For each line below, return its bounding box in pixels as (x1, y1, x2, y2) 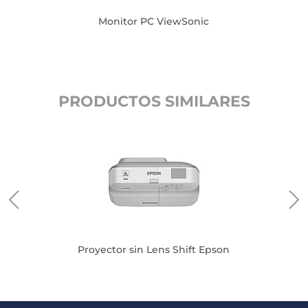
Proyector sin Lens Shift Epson (78, 243, 230, 256)
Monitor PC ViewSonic (98, 15, 210, 27)
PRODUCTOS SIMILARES (58, 92, 250, 111)
